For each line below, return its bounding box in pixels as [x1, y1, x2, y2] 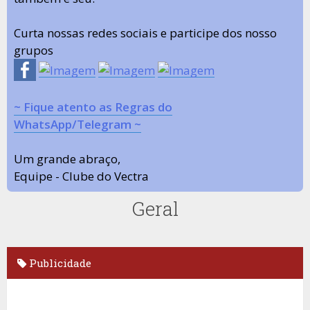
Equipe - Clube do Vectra [14, 168, 149, 184]
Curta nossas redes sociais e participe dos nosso [14, 25, 277, 41]
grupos [14, 42, 53, 58]
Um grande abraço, [14, 151, 120, 167]
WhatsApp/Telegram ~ [14, 116, 141, 132]
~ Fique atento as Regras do [14, 99, 172, 115]
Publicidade [26, 256, 91, 270]
